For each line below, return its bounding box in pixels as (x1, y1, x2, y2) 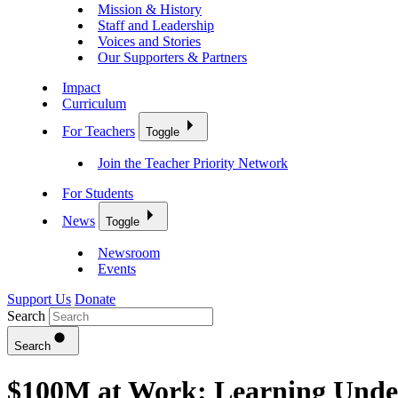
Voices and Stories (98, 34, 201, 50)
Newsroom (98, 245, 160, 261)
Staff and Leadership (98, 18, 214, 34)
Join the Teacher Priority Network (98, 155, 288, 171)
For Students (62, 186, 133, 202)
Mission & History (98, 2, 202, 18)
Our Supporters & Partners (98, 50, 247, 66)
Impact (62, 80, 100, 96)
